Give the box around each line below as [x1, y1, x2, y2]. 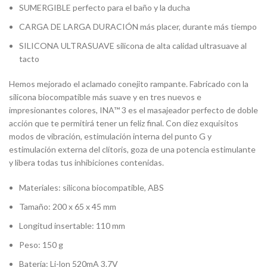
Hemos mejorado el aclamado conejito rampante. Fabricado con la [9, 78, 249, 89]
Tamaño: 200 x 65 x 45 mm [19, 201, 116, 212]
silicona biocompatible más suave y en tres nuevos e [9, 91, 201, 102]
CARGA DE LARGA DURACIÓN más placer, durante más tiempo [19, 21, 257, 32]
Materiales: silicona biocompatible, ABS [19, 182, 164, 193]
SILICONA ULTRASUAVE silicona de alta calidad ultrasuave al [19, 40, 247, 51]
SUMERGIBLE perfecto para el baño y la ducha [19, 2, 190, 13]
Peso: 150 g [19, 239, 63, 250]
